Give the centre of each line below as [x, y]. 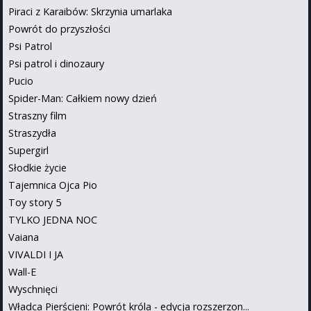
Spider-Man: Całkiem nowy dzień [83, 99]
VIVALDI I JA [36, 255]
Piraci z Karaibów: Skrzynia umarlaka [90, 12]
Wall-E [22, 272]
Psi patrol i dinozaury [56, 64]
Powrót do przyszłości [59, 29]
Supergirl [28, 151]
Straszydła [32, 133]
